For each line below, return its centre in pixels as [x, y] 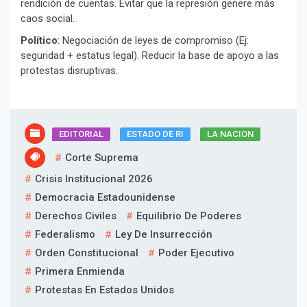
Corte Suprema [102, 158]
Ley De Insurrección [164, 235]
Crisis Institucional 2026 [94, 179]
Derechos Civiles [76, 216]
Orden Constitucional [87, 253]
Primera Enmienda [80, 272]
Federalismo [65, 235]
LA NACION [230, 134]
